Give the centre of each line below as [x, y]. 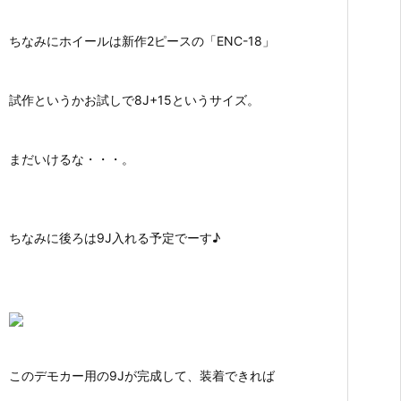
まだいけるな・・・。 [72, 158]
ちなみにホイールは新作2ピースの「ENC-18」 [142, 40]
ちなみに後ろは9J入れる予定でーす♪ [115, 237]
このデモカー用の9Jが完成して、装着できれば [142, 375]
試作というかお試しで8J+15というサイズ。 [134, 99]
